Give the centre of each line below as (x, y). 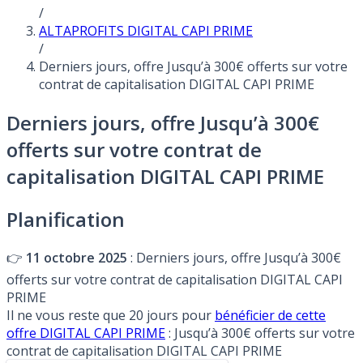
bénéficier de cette (270, 315)
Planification (66, 219)
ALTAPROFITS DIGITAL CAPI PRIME (146, 31)
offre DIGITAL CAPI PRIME (86, 333)
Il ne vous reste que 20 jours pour (111, 315)
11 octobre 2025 (77, 257)
